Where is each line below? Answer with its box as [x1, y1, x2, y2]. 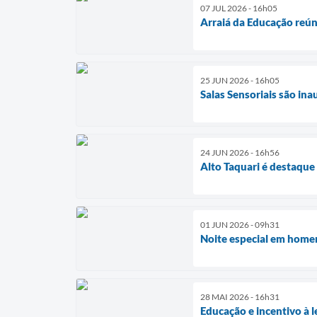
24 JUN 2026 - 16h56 [200, 146, 279, 158]
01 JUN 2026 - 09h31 [200, 219, 279, 230]
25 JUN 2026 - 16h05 [200, 74, 279, 86]
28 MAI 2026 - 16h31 [200, 291, 279, 302]
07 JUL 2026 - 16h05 [200, 2, 277, 13]
